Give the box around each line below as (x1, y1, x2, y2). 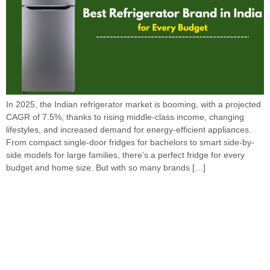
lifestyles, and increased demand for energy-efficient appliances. (6, 124, 251, 134)
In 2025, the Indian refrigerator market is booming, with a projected (6, 99, 261, 109)
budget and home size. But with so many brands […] (6, 162, 206, 172)
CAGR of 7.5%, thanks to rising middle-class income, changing (6, 111, 244, 122)
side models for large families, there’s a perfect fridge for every (6, 149, 245, 160)
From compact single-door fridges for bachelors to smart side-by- (6, 137, 254, 147)
